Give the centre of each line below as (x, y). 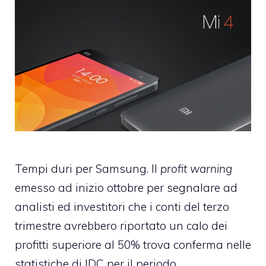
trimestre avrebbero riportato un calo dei (121, 226)
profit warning (196, 169)
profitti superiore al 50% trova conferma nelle (133, 245)
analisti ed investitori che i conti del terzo (122, 207)
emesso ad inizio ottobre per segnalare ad (126, 188)
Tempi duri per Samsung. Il (88, 169)
